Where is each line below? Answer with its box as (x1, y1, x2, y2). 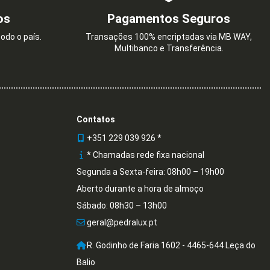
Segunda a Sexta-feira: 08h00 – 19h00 (77, 167, 224, 177)
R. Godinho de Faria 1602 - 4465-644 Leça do (87, 240, 256, 251)
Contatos (77, 115, 115, 125)
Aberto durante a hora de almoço (77, 184, 204, 194)
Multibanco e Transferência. (114, 43, 224, 53)
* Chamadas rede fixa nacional (87, 150, 204, 160)
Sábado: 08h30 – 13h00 (77, 201, 167, 211)
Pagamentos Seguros (107, 11, 230, 26)
